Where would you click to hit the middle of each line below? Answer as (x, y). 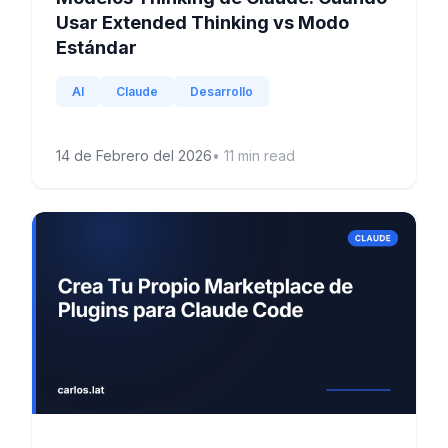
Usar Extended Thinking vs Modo (202, 23)
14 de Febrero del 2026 (134, 156)
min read (264, 156)
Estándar (96, 48)
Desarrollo (221, 92)
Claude (137, 92)
